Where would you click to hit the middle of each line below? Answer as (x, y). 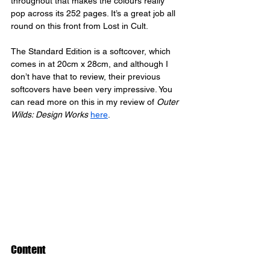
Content (28, 250)
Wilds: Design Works (49, 114)
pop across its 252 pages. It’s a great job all (94, 13)
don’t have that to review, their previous (87, 76)
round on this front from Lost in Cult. (80, 26)
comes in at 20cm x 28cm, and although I (91, 64)
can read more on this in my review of (84, 102)
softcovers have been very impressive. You (93, 89)
